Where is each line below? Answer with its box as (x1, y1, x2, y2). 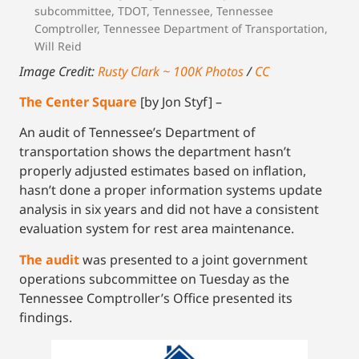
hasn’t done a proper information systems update (19, 181, 322, 200)
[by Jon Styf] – (137, 93, 222, 111)
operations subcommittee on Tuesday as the (19, 269, 289, 288)
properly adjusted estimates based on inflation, (19, 162, 306, 180)
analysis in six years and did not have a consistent (19, 200, 319, 219)
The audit (19, 250, 79, 268)
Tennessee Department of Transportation (103, 20, 325, 36)
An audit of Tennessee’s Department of (19, 123, 256, 142)
